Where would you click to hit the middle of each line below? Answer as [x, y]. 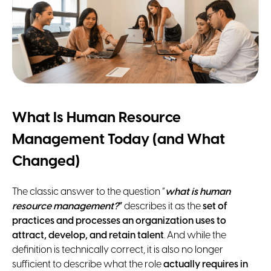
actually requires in [206, 264]
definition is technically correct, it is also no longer [118, 250]
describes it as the [162, 206]
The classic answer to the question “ [89, 192]
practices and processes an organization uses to [119, 221]
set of [215, 206]
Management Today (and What [119, 140]
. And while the [195, 235]
